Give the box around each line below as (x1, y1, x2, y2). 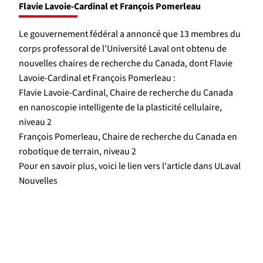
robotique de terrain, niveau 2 (19, 144, 136, 158)
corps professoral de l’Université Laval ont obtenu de (19, 42, 227, 55)
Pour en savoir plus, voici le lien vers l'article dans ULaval (19, 159, 241, 173)
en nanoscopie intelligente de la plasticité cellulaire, (19, 100, 222, 114)
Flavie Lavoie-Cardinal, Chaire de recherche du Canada (19, 86, 233, 99)
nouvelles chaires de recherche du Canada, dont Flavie (19, 56, 232, 70)
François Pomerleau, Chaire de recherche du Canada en (19, 130, 237, 143)
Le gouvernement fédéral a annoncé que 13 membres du (19, 27, 241, 41)
